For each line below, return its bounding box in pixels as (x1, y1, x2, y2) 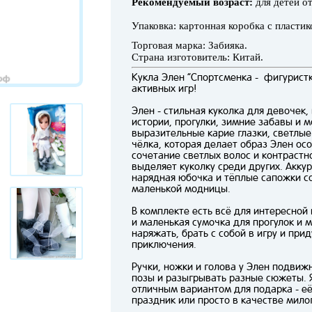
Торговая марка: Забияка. (132, 40, 247, 51)
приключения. (132, 239, 196, 250)
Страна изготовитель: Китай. (132, 52, 266, 63)
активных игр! (132, 83, 196, 94)
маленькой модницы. (132, 183, 231, 194)
